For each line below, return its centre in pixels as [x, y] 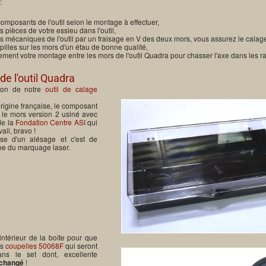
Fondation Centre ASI [50, 122]
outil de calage [71, 89]
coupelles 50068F [34, 245]
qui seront [80, 245]
